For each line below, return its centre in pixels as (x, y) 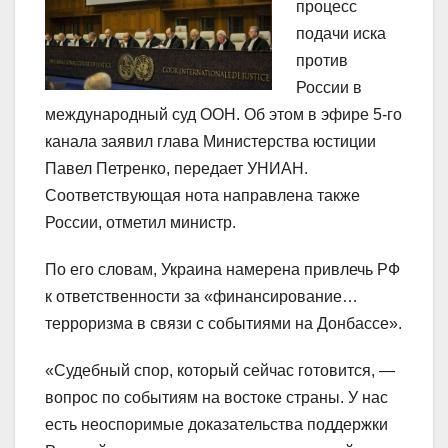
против (322, 61)
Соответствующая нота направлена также (202, 196)
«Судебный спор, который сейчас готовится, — (220, 371)
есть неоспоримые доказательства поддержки (216, 425)
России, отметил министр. (140, 223)
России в (329, 88)
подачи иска (341, 34)
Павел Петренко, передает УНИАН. (176, 169)
